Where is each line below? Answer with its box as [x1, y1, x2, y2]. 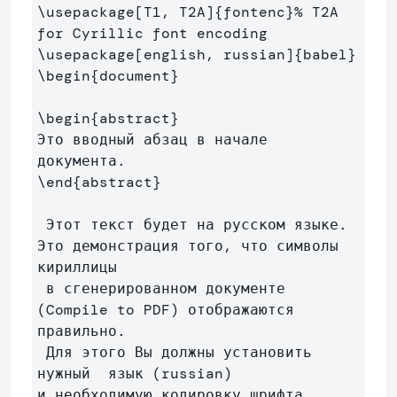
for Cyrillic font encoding [37, 24, 268, 43]
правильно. [37, 322, 126, 341]
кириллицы [37, 258, 117, 277]
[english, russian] [135, 45, 294, 65]
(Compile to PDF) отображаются [37, 300, 294, 320]
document [99, 66, 170, 86]
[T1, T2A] [135, 3, 214, 22]
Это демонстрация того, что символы [37, 237, 339, 256]
